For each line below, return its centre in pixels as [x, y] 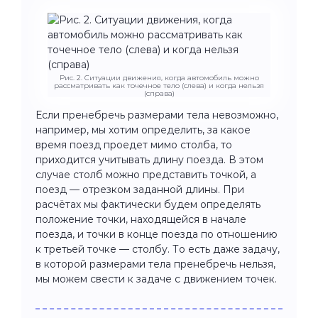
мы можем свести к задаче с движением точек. [156, 279]
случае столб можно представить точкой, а [146, 174]
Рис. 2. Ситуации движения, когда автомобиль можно [159, 77]
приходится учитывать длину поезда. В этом [149, 159]
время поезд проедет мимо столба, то [134, 144]
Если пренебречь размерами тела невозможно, [157, 115]
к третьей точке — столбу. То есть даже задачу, [158, 249]
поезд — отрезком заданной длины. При [140, 189]
